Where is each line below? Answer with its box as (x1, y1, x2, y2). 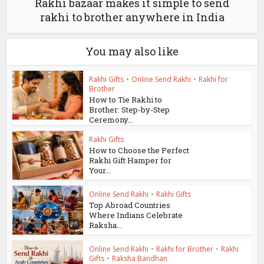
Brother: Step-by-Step (89, 104, 170, 115)
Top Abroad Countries (89, 199, 171, 210)
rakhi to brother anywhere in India (39, 10, 225, 25)
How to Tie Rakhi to (89, 94, 163, 105)
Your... (89, 165, 111, 176)
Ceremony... (89, 114, 134, 126)
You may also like (85, 44, 179, 59)
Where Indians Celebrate (89, 209, 183, 220)
